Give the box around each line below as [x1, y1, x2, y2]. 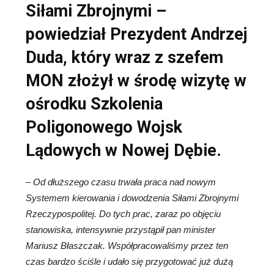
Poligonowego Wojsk [26, 117, 182, 137]
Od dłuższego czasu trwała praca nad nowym [33, 176, 216, 187]
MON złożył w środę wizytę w [26, 70, 246, 91]
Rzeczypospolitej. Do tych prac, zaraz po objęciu [26, 208, 221, 219]
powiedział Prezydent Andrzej [26, 24, 248, 44]
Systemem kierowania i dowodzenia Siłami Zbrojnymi [26, 192, 239, 203]
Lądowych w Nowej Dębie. [26, 140, 221, 160]
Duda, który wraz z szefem [26, 47, 223, 67]
